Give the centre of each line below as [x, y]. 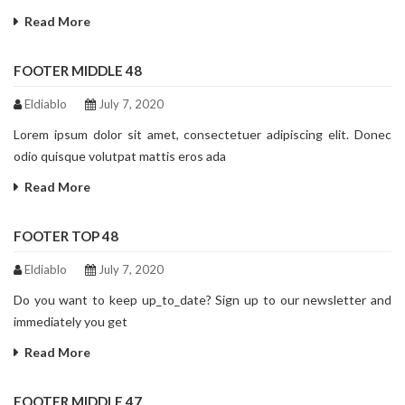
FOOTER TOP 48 [66, 236]
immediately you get [71, 322]
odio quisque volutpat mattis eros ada [120, 156]
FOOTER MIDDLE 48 [78, 71]
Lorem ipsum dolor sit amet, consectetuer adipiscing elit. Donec [202, 135]
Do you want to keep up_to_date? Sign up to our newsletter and [202, 300]
